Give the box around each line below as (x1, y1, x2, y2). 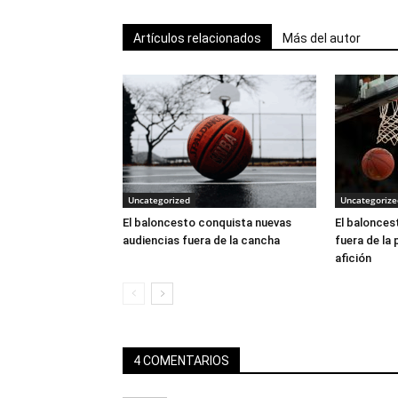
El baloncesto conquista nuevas (123, 215, 291, 229)
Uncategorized (128, 193, 190, 206)
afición (335, 251, 371, 265)
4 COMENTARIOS (133, 353, 229, 368)
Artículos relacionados (133, 30, 261, 45)
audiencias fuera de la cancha (123, 233, 280, 247)
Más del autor (283, 30, 361, 45)
